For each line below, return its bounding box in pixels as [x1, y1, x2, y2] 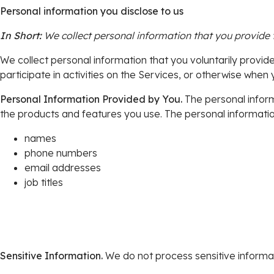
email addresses [24, 161, 101, 174]
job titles [24, 176, 63, 188]
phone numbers [24, 147, 97, 159]
